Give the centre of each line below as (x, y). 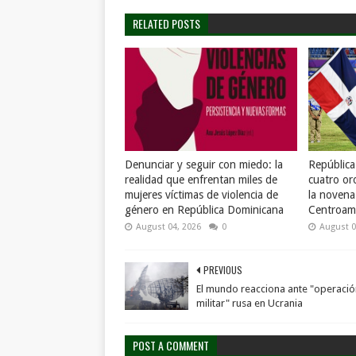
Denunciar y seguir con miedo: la (204, 164)
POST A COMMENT (171, 345)
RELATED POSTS (166, 23)
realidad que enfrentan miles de (201, 180)
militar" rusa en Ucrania (250, 303)
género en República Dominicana (204, 210)
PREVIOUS (223, 270)
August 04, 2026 (168, 227)
